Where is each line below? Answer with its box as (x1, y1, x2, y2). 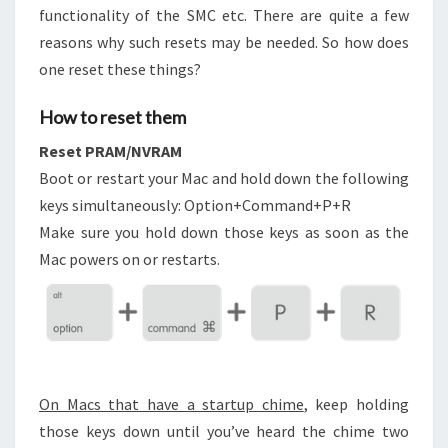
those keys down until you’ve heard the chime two (39, 421, 409, 442)
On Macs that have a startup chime (39, 394, 304, 415)
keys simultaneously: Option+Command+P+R (39, 195, 351, 216)
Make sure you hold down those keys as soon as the (39, 222, 409, 243)
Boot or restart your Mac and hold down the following (39, 168, 409, 189)
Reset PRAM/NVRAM (39, 141, 182, 162)
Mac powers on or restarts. (39, 249, 220, 270)
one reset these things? (39, 59, 201, 80)
